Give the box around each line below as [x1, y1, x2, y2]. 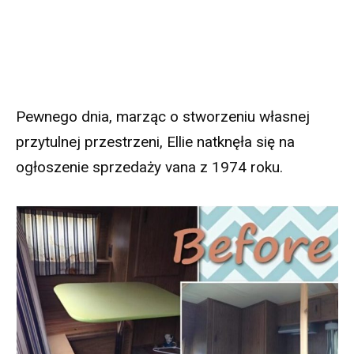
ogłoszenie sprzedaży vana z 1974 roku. [16, 157, 283, 176]
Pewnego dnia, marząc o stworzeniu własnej [16, 107, 310, 126]
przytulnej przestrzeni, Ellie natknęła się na [16, 132, 295, 151]
